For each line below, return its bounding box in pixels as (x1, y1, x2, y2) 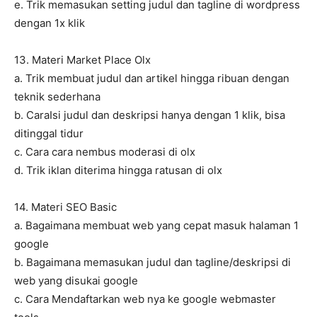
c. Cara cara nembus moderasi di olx (14, 145, 195, 159)
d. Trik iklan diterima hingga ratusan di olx (14, 163, 222, 178)
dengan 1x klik (14, 16, 85, 30)
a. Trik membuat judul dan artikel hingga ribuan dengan (14, 71, 289, 86)
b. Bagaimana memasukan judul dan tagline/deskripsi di (14, 255, 291, 270)
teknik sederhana (14, 90, 100, 104)
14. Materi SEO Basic (14, 200, 117, 214)
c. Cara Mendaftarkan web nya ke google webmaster (14, 292, 276, 306)
